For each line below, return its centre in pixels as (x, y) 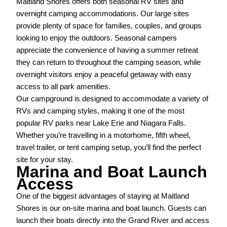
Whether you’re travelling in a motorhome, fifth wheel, (104, 136)
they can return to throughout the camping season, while (109, 63)
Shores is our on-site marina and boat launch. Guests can (111, 209)
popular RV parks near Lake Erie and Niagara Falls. (101, 123)
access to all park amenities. (64, 87)
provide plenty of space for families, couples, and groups (109, 26)
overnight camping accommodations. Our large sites (103, 14)
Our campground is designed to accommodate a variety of (112, 99)
